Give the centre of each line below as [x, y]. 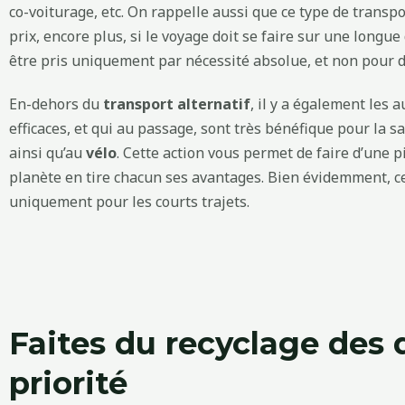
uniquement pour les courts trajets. [129, 201]
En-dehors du [56, 104]
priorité [68, 383]
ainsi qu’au [47, 152]
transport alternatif [177, 104]
